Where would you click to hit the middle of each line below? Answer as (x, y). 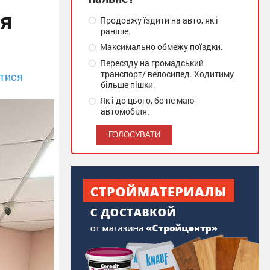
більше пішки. (128, 84)
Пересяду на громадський (151, 63)
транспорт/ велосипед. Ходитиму (167, 74)
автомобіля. (125, 111)
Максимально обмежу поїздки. (161, 47)
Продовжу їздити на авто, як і (159, 20)
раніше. (116, 31)
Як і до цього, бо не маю (146, 101)
